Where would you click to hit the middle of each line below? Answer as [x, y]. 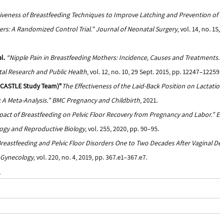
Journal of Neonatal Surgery [137, 29]
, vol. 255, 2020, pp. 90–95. [122, 129]
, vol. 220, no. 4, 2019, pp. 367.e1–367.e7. [90, 157]
